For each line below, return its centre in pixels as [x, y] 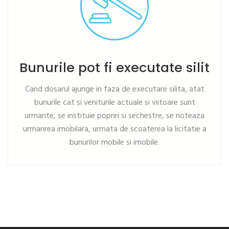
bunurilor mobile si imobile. [114, 143]
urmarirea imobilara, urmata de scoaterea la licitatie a [114, 130]
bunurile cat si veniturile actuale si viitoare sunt [114, 103]
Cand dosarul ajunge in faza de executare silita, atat [114, 90]
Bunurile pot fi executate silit [114, 68]
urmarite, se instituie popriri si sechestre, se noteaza [114, 116]
